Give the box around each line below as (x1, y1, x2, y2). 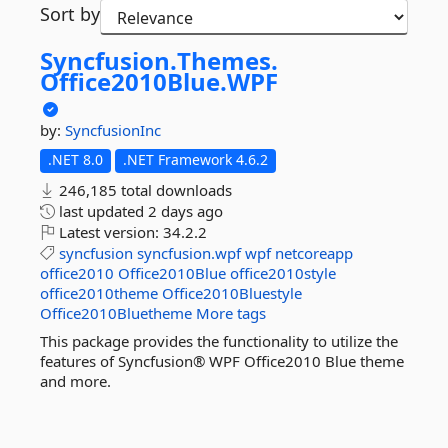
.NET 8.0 (48, 150, 103, 169)
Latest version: (55, 222, 163, 242)
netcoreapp (275, 243, 353, 263)
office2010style (230, 263, 336, 283)
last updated (55, 201, 148, 221)
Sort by (40, 2, 100, 26)
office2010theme (40, 283, 158, 303)
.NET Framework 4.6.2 (123, 150, 268, 169)
